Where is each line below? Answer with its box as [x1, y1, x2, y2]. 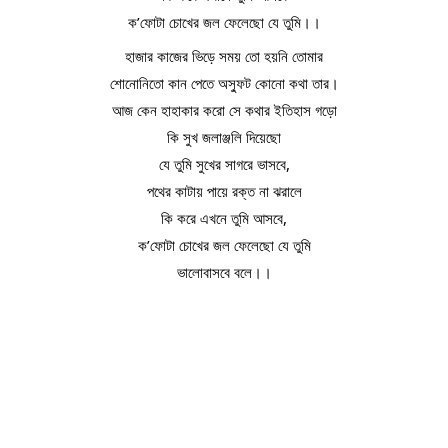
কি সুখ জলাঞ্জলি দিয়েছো [167, 127, 281, 147]
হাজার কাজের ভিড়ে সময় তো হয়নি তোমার [125, 46, 323, 66]
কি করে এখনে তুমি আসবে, [161, 208, 287, 228]
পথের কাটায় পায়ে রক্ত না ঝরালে [146, 181, 302, 201]
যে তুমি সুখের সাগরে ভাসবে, [158, 154, 290, 174]
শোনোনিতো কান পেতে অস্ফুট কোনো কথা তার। [109, 73, 339, 93]
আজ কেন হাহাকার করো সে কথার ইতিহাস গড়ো [111, 100, 337, 120]
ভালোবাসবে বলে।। [176, 262, 272, 282]
